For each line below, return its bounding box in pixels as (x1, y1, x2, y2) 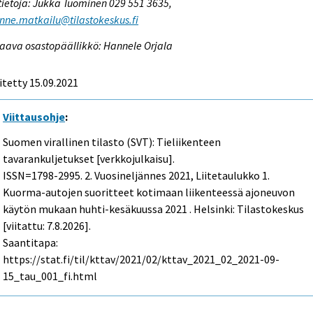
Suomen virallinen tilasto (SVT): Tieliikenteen (3, 135, 221, 150)
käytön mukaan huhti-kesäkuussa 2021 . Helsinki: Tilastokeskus (3, 202, 305, 217)
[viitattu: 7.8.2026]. (3, 219, 92, 233)
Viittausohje (3, 109, 66, 124)
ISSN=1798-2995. (3, 168, 85, 183)
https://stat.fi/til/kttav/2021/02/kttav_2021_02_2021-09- (3, 252, 280, 267)
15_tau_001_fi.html (3, 269, 98, 284)
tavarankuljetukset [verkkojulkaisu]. (3, 152, 175, 166)
